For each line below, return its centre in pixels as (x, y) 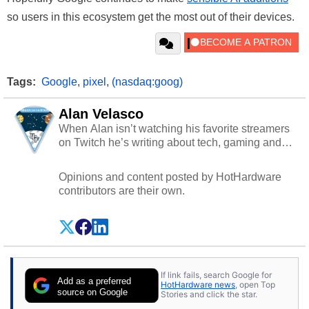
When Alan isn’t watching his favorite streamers (174, 128)
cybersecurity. (92, 156)
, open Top (255, 285)
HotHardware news (198, 285)
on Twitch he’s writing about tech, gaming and (170, 142)
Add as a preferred (94, 281)
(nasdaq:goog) (147, 81)
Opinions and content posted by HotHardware (170, 177)
